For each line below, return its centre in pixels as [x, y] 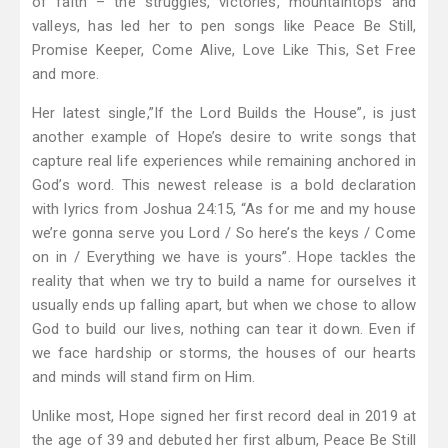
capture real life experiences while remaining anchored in [224, 161]
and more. [66, 74]
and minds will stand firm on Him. [143, 377]
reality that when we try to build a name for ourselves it [224, 281]
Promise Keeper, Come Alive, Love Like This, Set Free [224, 50]
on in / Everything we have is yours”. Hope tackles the [224, 257]
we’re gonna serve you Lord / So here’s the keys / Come [224, 233]
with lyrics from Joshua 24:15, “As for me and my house [224, 209]
